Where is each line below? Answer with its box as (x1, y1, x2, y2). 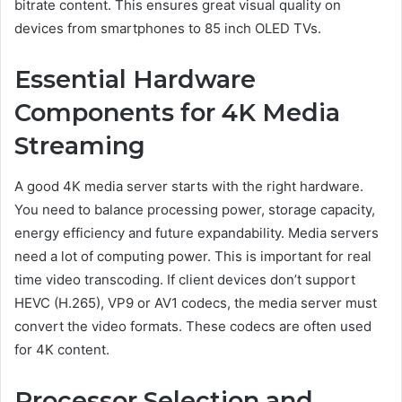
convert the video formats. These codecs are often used (14, 317, 371, 335)
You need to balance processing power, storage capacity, (14, 200, 375, 218)
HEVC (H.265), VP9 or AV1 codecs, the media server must (14, 293, 377, 311)
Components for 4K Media (14, 98, 340, 128)
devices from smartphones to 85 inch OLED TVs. (14, 20, 321, 38)
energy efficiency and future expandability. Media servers (14, 223, 379, 241)
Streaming (14, 131, 145, 162)
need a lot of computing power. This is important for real (14, 247, 371, 265)
